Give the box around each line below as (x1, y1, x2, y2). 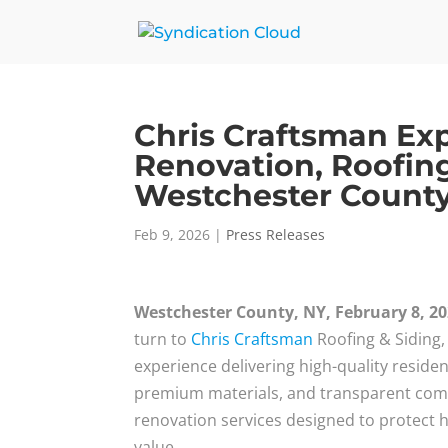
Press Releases (226, 225, 326, 244)
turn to (134, 328, 192, 350)
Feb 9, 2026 (134, 225, 211, 244)
